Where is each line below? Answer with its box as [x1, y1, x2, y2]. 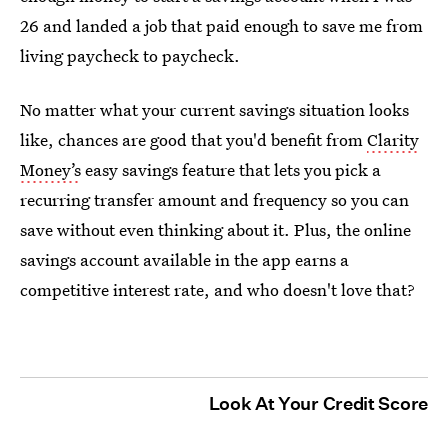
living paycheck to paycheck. [20, 43, 240, 67]
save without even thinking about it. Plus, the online [20, 217, 411, 241]
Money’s [20, 157, 81, 181]
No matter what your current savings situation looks [20, 97, 409, 121]
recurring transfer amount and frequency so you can [20, 187, 409, 211]
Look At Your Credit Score [208, 392, 428, 414]
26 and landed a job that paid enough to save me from [20, 13, 423, 37]
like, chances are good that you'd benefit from [20, 127, 367, 151]
